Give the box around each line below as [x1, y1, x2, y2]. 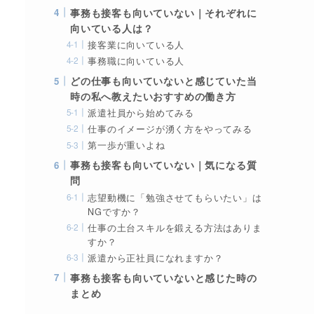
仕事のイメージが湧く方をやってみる [88, 123, 252, 136]
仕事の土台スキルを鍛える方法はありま [88, 221, 262, 234]
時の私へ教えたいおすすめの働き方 [70, 89, 236, 104]
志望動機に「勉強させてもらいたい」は [88, 191, 262, 204]
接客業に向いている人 [88, 38, 185, 51]
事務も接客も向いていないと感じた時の [70, 270, 257, 285]
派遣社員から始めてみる [88, 107, 194, 120]
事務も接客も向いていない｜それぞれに [70, 5, 257, 20]
